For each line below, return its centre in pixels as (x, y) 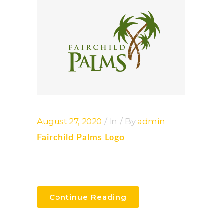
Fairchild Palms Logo (81, 138)
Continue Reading (88, 197)
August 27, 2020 (69, 121)
